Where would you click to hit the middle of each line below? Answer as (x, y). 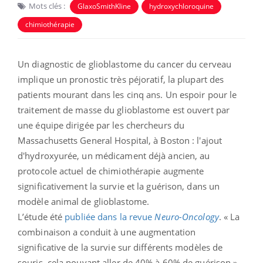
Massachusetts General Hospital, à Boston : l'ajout (120, 140)
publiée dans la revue (110, 216)
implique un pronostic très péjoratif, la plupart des (121, 79)
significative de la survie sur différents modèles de (120, 247)
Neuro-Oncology (187, 216)
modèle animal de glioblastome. (84, 201)
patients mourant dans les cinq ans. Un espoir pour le (127, 94)
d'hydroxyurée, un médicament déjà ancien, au (114, 155)
